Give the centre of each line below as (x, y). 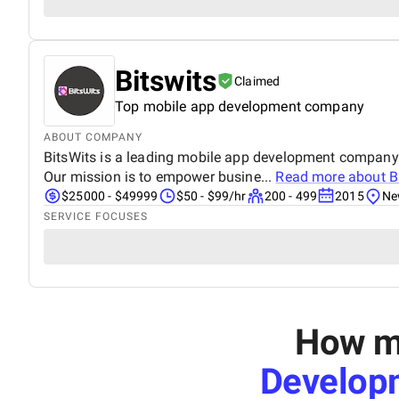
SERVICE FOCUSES (96, 216)
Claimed (257, 81)
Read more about (332, 176)
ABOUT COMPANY (93, 137)
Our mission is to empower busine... (160, 176)
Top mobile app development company (240, 106)
